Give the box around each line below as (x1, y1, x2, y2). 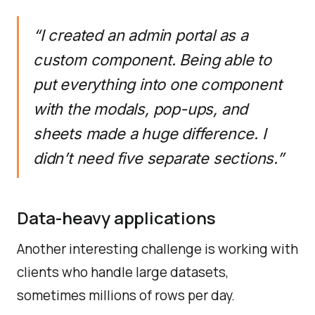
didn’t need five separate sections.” (33, 149, 284, 167)
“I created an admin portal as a (33, 26, 248, 44)
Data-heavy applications (17, 206, 216, 229)
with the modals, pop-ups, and (33, 100, 248, 118)
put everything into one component (33, 75, 282, 94)
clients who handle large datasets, (17, 263, 229, 281)
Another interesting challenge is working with (17, 240, 298, 258)
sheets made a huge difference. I (33, 124, 266, 143)
